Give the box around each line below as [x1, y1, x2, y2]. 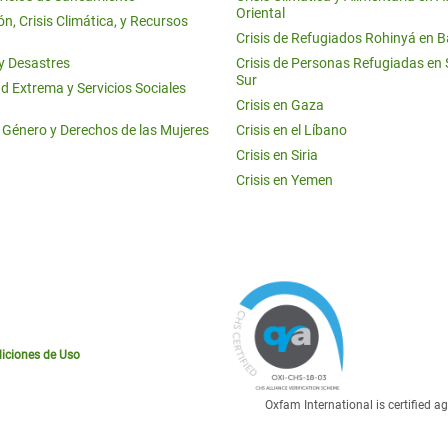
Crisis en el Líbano [236, 122, 347, 138]
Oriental [236, 5, 285, 21]
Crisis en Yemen [236, 172, 333, 188]
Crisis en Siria [236, 147, 318, 163]
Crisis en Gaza [236, 97, 324, 113]
